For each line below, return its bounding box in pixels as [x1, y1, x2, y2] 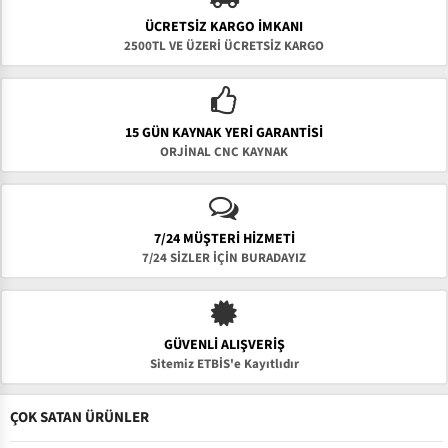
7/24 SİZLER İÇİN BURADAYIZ [142, 249, 306, 267]
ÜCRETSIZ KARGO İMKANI [145, 17, 303, 37]
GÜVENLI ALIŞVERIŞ [163, 335, 285, 355]
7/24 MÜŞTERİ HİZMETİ [153, 229, 295, 249]
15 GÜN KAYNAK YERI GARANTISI [125, 123, 323, 143]
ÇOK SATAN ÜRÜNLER [10, 407, 149, 428]
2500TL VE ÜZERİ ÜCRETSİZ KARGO [124, 37, 324, 55]
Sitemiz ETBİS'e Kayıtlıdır [149, 355, 299, 373]
